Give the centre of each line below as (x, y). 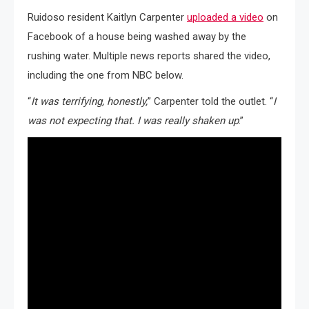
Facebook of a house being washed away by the (137, 37)
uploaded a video (225, 18)
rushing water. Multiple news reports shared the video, (149, 56)
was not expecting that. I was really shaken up (133, 121)
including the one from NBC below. (106, 76)
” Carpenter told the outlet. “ (210, 102)
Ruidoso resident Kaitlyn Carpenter (107, 18)
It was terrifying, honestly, (89, 102)
